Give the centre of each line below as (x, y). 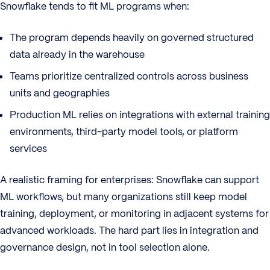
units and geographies (60, 93)
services (28, 149)
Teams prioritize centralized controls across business (129, 76)
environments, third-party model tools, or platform (124, 132)
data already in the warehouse (77, 55)
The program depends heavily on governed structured (132, 38)
